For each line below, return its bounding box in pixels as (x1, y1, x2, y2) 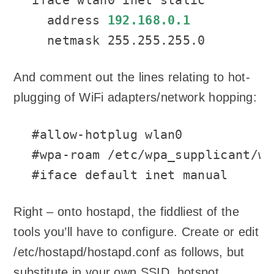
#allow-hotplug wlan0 (32, 127, 183, 142)
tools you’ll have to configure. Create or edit (13, 225, 259, 239)
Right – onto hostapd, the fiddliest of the (13, 205, 239, 219)
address (32, 12, 108, 28)
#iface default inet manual (32, 167, 228, 182)
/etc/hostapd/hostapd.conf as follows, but (13, 245, 245, 259)
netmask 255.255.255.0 (32, 32, 206, 48)
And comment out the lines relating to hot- (13, 70, 250, 84)
